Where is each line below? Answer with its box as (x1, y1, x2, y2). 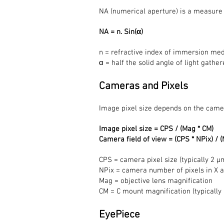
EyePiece (99, 208, 140, 221)
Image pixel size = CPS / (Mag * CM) (99, 124, 213, 133)
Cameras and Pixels (99, 80, 188, 92)
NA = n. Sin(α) (99, 27, 143, 36)
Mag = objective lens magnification (99, 176, 212, 185)
